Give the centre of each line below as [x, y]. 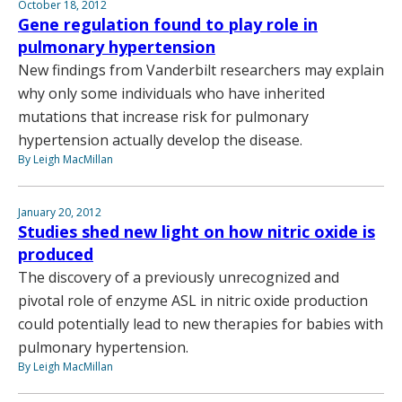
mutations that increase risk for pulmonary [163, 117]
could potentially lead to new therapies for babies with [201, 324]
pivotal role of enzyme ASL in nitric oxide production [193, 301]
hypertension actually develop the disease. [160, 140]
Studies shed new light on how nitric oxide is [197, 232]
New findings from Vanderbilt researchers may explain [201, 70]
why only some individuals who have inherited [171, 94]
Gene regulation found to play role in [168, 25]
